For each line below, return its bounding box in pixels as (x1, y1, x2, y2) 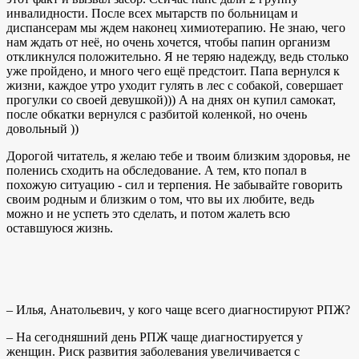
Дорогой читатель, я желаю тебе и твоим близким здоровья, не (6, 148, 350, 163)
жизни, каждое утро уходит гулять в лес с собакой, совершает (6, 78, 343, 92)
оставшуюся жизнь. (6, 220, 113, 235)
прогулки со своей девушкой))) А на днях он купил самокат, (6, 92, 336, 107)
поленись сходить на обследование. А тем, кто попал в (6, 163, 307, 177)
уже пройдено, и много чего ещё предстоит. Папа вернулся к (6, 63, 340, 78)
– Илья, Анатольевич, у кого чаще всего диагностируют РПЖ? (6, 302, 350, 317)
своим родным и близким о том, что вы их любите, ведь (6, 192, 314, 206)
